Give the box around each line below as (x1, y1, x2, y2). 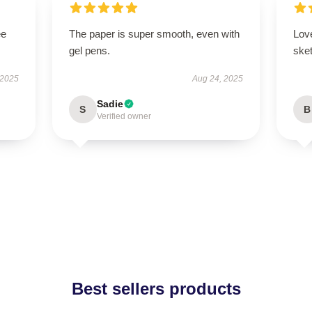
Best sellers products (71, 279, 241, 298)
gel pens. (68, 45, 110, 56)
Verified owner (96, 111, 151, 121)
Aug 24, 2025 (192, 74, 244, 84)
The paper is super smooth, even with (68, 28, 240, 40)
